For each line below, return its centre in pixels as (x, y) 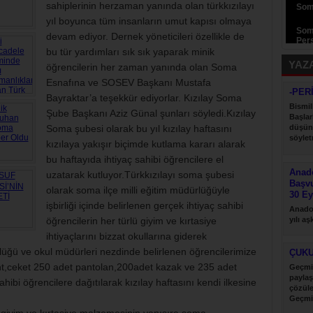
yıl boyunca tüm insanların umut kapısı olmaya (148, 21)
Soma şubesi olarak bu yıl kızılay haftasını (139, 129)
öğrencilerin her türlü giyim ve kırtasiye (131, 221)
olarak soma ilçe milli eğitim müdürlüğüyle (138, 190)
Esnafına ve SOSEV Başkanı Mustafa (128, 82)
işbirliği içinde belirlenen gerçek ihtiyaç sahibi (144, 205)
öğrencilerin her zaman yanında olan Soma (141, 67)
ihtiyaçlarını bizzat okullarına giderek (126, 236)
